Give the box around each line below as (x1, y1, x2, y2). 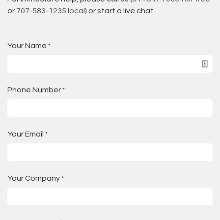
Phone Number (7, 85, 61, 94)
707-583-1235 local (16, 6, 85, 15)
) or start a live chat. (85, 6, 155, 15)
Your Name (7, 41, 47, 50)
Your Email (7, 130, 44, 138)
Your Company (7, 174, 60, 182)
